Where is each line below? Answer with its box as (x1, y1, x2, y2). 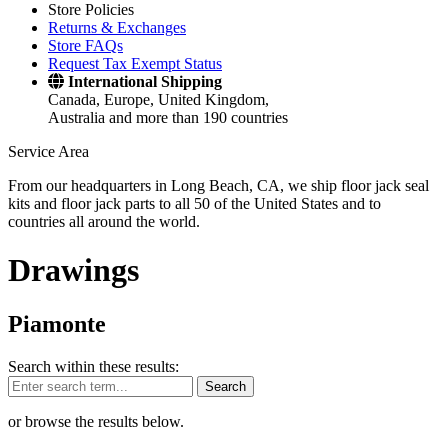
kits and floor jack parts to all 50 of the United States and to (8, 195, 381, 212)
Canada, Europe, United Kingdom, (48, 91, 269, 108)
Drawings (8, 252, 139, 289)
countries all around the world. (8, 213, 200, 230)
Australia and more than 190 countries (48, 109, 288, 126)
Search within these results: (8, 357, 179, 375)
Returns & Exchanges (48, 19, 186, 36)
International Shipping (68, 73, 222, 90)
